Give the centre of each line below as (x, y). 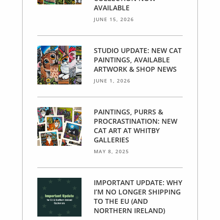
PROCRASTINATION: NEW (136, 121)
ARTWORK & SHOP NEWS (135, 69)
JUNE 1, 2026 (112, 81)
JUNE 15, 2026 (114, 19)
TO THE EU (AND (121, 201)
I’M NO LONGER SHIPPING (137, 192)
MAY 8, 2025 (111, 151)
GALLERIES (111, 140)
